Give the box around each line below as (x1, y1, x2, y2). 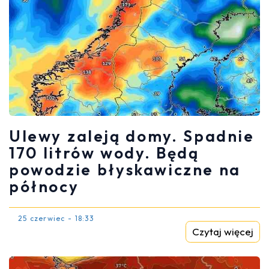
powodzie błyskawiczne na (9, 160, 241, 180)
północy (9, 177, 79, 197)
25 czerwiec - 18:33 (18, 214, 95, 223)
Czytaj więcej (192, 225, 253, 238)
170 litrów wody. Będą (9, 143, 199, 163)
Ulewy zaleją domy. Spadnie (9, 126, 255, 147)
